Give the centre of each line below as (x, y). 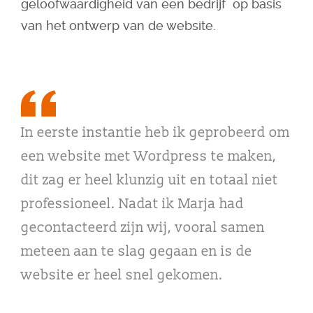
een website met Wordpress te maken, (149, 156)
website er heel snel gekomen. (122, 275)
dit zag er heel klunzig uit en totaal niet (150, 180)
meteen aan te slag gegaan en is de (137, 252)
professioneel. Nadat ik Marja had (132, 204)
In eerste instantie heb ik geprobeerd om (155, 133)
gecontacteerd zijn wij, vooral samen (143, 228)
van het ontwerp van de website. (120, 26)
